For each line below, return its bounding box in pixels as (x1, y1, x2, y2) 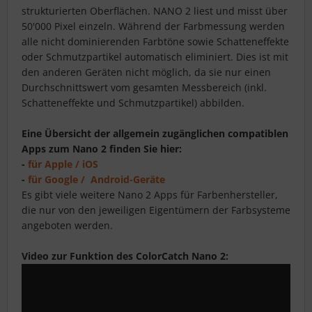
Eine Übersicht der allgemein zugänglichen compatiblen (22, 127, 288, 141)
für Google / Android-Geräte (28, 173, 165, 187)
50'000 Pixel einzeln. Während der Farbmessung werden (22, 19, 285, 33)
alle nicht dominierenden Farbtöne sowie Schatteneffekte (22, 35, 289, 49)
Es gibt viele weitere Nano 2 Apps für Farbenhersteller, (22, 188, 278, 202)
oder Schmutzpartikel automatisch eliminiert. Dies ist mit (22, 50, 288, 64)
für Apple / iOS (28, 157, 98, 171)
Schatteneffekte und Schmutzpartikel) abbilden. (22, 96, 244, 110)
